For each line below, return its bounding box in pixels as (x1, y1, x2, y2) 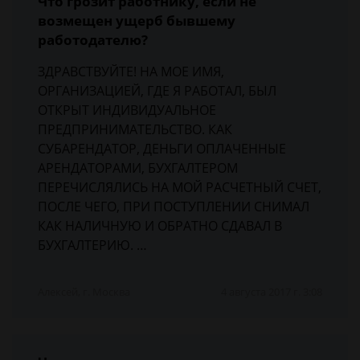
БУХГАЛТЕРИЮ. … (38, 236, 147, 254)
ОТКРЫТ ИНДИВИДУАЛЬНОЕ (38, 101, 216, 119)
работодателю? (38, 31, 148, 49)
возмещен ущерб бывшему (38, 11, 235, 30)
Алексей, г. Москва (38, 284, 130, 299)
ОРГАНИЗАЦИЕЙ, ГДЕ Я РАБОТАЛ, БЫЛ (38, 82, 276, 100)
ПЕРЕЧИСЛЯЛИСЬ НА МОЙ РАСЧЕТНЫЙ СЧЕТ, (38, 178, 321, 196)
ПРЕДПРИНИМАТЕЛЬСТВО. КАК (38, 121, 232, 138)
